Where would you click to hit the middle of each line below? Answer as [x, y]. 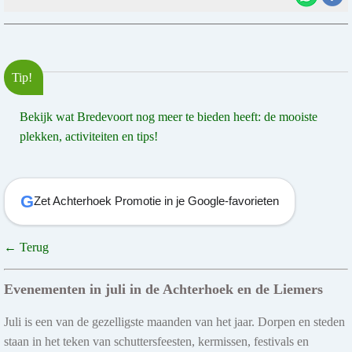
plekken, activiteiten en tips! [89, 136]
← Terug [26, 247]
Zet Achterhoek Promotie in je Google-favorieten [156, 201]
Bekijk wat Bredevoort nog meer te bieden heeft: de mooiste [169, 116]
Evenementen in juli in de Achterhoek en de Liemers [163, 289]
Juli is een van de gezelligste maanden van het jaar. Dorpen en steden [174, 321]
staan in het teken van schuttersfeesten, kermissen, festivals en [156, 341]
